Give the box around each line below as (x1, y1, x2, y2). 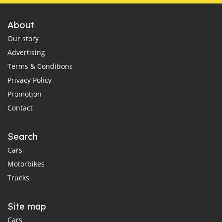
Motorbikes (7, 159, 45, 168)
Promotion (7, 89, 42, 99)
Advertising (7, 47, 45, 57)
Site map (7, 200, 46, 212)
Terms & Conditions (7, 61, 73, 71)
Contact (7, 103, 33, 112)
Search (7, 130, 38, 142)
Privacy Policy (7, 75, 52, 85)
